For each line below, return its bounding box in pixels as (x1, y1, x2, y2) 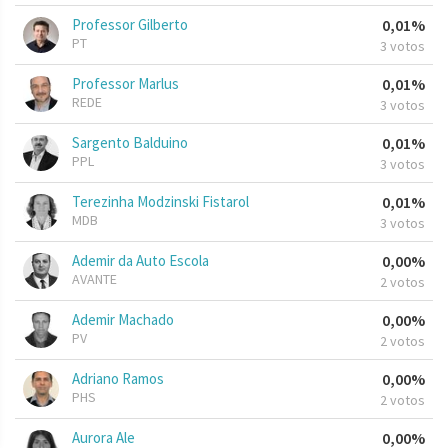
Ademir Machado (72, 310, 174, 330)
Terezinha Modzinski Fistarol (72, 192, 249, 212)
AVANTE (72, 270, 117, 289)
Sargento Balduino (72, 133, 188, 153)
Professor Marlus (72, 74, 179, 94)
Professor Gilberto (72, 15, 188, 35)
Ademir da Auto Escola (72, 251, 209, 271)
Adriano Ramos (72, 369, 164, 389)
